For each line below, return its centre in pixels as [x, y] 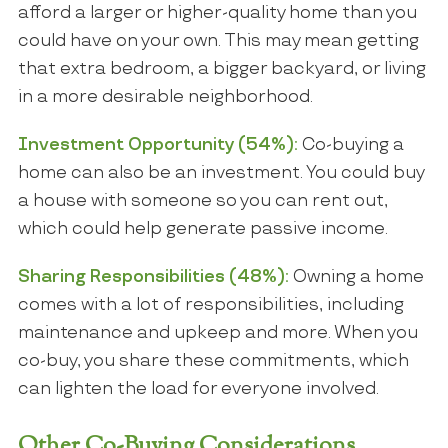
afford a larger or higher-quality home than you [217, 12]
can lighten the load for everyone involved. [198, 389]
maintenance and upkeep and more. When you [217, 333]
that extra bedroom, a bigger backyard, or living [221, 68]
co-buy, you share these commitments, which [213, 361]
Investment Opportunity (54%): [159, 145]
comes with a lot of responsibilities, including [210, 305]
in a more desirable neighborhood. [165, 96]
